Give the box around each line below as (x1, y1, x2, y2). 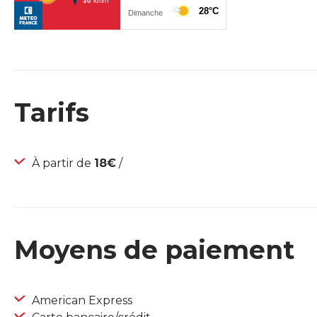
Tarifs (14, 97, 89, 129)
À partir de (29, 156, 94, 171)
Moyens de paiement (14, 234, 294, 266)
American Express (29, 294, 132, 308)
